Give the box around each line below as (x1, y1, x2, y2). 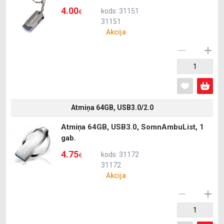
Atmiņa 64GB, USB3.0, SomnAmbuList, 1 (61, 122, 204, 131)
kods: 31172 (101, 150, 139, 158)
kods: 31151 (101, 7, 139, 15)
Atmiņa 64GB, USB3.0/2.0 (70, 103, 153, 111)
